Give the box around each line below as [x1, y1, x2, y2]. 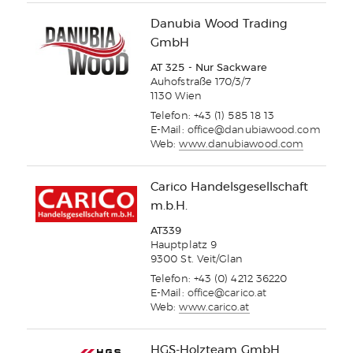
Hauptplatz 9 [150, 240, 217, 251]
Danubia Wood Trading [150, 18, 288, 31]
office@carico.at [187, 288, 267, 299]
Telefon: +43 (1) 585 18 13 [150, 111, 275, 122]
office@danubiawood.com [187, 125, 321, 136]
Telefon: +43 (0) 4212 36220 [150, 274, 288, 285]
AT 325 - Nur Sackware [150, 63, 267, 74]
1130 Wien [150, 91, 202, 102]
